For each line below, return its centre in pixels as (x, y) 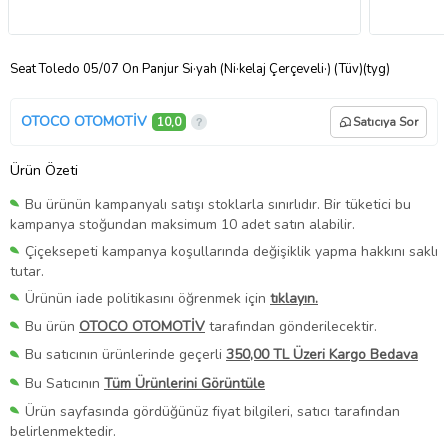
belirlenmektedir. (63, 431)
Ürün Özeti (44, 170)
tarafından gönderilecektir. (291, 327)
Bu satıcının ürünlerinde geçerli (125, 355)
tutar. (27, 272)
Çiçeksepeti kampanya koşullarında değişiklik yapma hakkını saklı (231, 252)
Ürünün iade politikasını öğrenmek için (147, 299)
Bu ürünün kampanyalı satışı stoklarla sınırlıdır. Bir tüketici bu (218, 204)
